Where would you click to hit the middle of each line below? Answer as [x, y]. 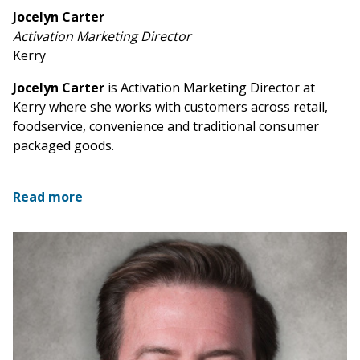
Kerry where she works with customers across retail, [170, 107]
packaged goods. [63, 146]
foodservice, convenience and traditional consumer [166, 127]
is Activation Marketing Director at [210, 88]
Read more [48, 197]
